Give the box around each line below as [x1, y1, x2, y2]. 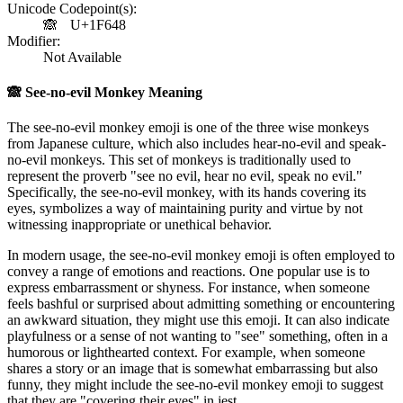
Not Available [43, 49, 121, 65]
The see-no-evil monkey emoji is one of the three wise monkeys [7, 120, 369, 136]
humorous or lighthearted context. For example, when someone [7, 345, 365, 361]
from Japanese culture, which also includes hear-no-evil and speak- [7, 136, 386, 152]
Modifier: [7, 32, 60, 49]
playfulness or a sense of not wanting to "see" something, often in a [7, 328, 388, 345]
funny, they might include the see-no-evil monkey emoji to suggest [7, 377, 383, 393]
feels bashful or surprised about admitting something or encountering [7, 296, 395, 312]
